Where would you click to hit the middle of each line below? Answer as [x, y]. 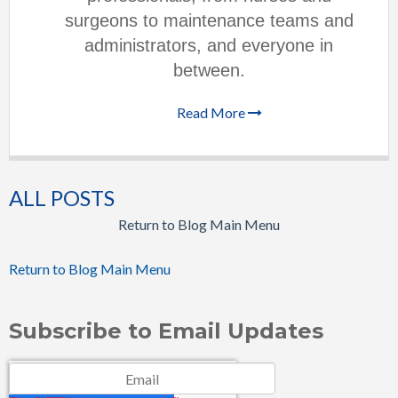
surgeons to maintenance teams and [209, 20]
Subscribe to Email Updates [166, 331]
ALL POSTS [62, 198]
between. [209, 70]
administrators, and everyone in [209, 45]
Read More [212, 113]
